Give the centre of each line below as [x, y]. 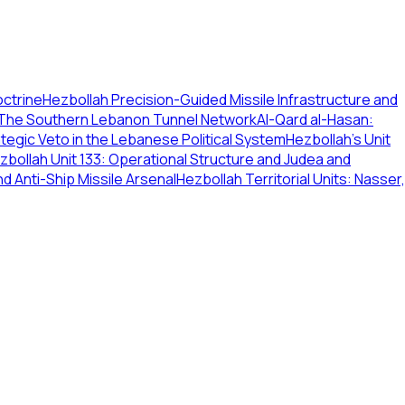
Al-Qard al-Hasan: [315, 119]
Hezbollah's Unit [338, 139]
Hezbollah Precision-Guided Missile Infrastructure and [220, 99]
